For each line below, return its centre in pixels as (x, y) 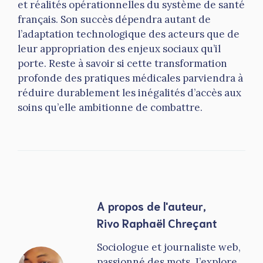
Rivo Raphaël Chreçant (157, 223)
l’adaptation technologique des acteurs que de (129, 34)
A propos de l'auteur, (151, 206)
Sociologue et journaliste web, (169, 247)
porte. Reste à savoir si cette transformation (122, 64)
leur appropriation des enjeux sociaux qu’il (119, 49)
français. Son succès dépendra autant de (114, 20)
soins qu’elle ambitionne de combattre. (110, 108)
